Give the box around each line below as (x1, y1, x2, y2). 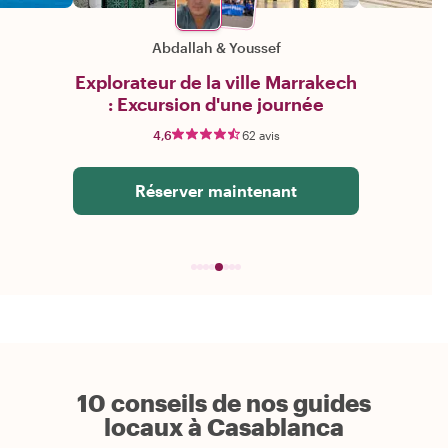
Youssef (228, 39, 281, 57)
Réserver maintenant (135, 181, 297, 201)
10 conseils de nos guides (77, 388, 371, 418)
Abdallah (151, 39, 213, 57)
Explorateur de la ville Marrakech (75, 71, 357, 94)
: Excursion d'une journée (108, 93, 324, 116)
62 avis (241, 128, 280, 143)
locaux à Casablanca (104, 412, 344, 442)
